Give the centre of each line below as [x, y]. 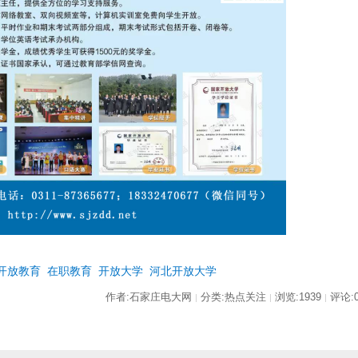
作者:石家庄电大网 [150, 297]
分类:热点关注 [233, 297]
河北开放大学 [183, 271]
